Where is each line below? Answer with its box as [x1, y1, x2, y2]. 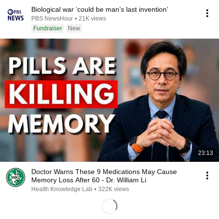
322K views [98, 186, 129, 193]
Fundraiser [33, 25, 62, 32]
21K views [79, 15, 106, 22]
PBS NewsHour [31, 15, 73, 22]
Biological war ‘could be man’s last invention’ [31, 5, 168, 13]
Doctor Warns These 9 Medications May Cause [31, 168, 177, 175]
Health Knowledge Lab [31, 186, 92, 193]
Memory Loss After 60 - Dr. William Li [31, 176, 146, 184]
